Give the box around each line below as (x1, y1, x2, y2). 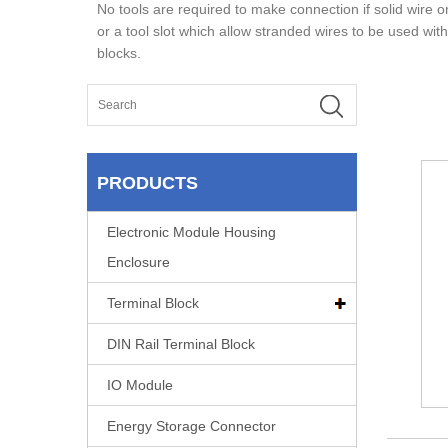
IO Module (107, 377, 173, 393)
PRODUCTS (97, 173, 198, 193)
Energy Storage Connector (107, 418, 276, 434)
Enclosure (107, 254, 170, 270)
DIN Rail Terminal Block (107, 336, 255, 352)
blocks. (97, 45, 141, 61)
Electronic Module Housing (107, 224, 276, 240)
